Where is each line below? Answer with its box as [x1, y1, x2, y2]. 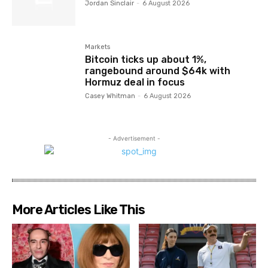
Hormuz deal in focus [85, 77, 185, 89]
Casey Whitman [85, 92, 136, 100]
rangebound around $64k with [85, 65, 231, 77]
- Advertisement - [108, 134, 160, 142]
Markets [85, 43, 111, 51]
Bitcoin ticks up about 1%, [85, 54, 207, 66]
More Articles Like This [12, 201, 145, 218]
